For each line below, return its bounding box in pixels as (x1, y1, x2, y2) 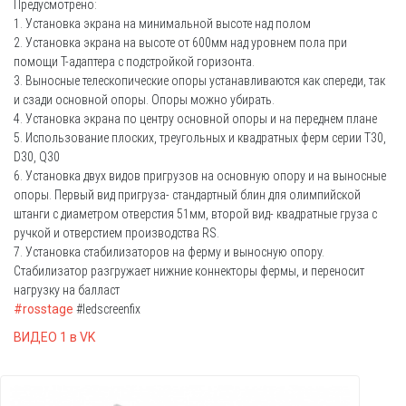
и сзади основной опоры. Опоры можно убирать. (14, 92, 275, 107)
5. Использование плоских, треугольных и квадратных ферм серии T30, (14, 130, 386, 145)
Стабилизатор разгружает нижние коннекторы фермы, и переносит (14, 264, 364, 278)
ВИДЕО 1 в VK (14, 330, 95, 344)
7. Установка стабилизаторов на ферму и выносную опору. (14, 245, 324, 259)
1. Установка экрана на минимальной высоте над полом (14, 16, 311, 31)
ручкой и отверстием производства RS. (14, 226, 219, 240)
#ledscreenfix (73, 302, 140, 316)
